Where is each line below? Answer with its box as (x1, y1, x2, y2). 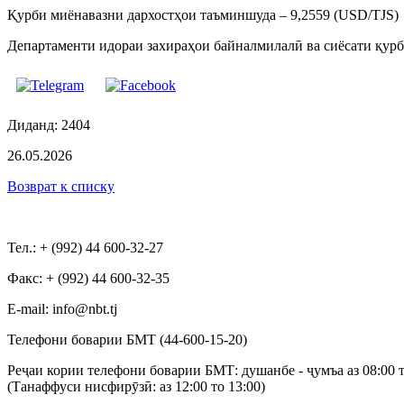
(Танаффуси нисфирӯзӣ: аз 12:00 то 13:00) (7, 378, 265, 394)
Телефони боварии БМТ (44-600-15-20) (7, 331, 247, 347)
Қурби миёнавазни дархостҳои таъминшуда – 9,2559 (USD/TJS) (7, 6, 399, 23)
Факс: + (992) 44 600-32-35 (7, 270, 170, 286)
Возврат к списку (7, 178, 115, 194)
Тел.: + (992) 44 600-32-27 (7, 239, 163, 255)
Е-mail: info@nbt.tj (7, 300, 117, 317)
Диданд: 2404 (7, 116, 90, 133)
